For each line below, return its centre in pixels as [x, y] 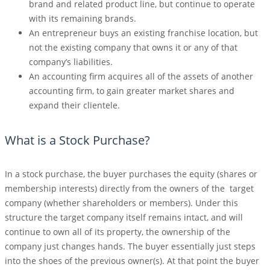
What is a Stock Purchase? [77, 140]
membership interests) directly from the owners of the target [129, 189]
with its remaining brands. [83, 19]
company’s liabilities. [71, 62]
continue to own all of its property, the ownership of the [118, 232]
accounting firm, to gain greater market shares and [132, 91]
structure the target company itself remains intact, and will [124, 218]
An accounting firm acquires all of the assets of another [141, 77]
